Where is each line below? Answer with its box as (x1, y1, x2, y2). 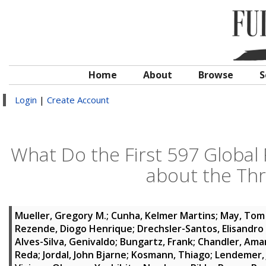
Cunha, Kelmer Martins (111, 209, 216, 222)
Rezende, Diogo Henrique (15, 222, 132, 235)
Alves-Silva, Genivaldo (15, 235, 115, 248)
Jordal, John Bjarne (43, 248, 126, 261)
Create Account (47, 94, 109, 106)
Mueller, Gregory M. (15, 209, 106, 222)
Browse (198, 68, 233, 81)
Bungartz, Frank (120, 235, 193, 248)
